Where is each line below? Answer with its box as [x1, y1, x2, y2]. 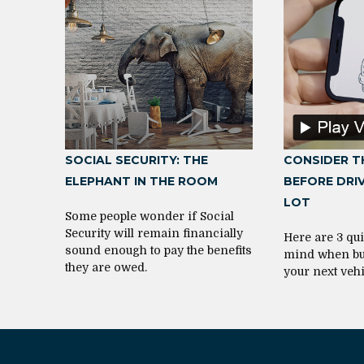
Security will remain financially [65, 226, 243, 240]
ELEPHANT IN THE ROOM [65, 173, 218, 188]
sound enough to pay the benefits [65, 243, 252, 257]
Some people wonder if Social [65, 209, 234, 223]
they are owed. [65, 260, 147, 274]
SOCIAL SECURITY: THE [65, 152, 208, 167]
